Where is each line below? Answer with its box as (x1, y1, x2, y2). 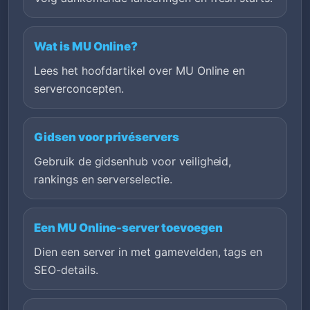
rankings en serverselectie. (34, 172, 172, 186)
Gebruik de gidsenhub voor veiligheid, (34, 154, 232, 168)
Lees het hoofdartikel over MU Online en (34, 63, 246, 77)
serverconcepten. (34, 81, 125, 95)
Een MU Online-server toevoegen (34, 220, 223, 235)
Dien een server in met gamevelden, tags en (34, 244, 263, 259)
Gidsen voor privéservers (34, 129, 179, 144)
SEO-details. (34, 262, 98, 277)
